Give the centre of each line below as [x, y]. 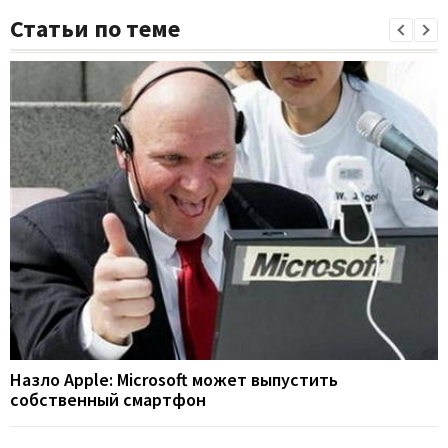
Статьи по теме [95, 28]
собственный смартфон [108, 400]
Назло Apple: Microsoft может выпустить [174, 380]
